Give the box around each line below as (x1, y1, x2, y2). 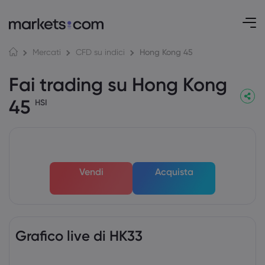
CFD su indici (76, 47, 125, 57)
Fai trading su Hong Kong (9, 73, 227, 96)
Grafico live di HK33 (15, 227, 143, 244)
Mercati (33, 47, 61, 57)
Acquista (154, 166, 193, 177)
